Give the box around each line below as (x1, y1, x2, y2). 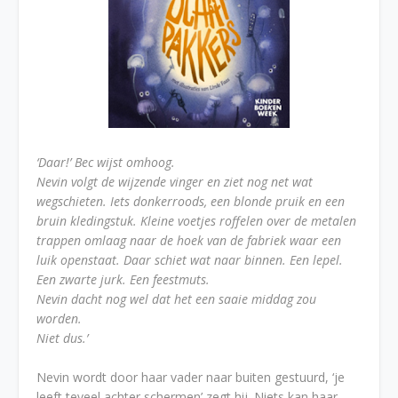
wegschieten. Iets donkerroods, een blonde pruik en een (36, 193, 345, 210)
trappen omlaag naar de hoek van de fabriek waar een (36, 232, 341, 249)
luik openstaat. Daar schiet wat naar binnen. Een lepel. (36, 251, 343, 268)
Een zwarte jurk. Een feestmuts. (36, 271, 210, 288)
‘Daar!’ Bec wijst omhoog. (36, 154, 175, 171)
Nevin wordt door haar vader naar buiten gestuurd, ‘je (36, 369, 345, 386)
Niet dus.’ (36, 330, 92, 346)
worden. (36, 310, 82, 327)
